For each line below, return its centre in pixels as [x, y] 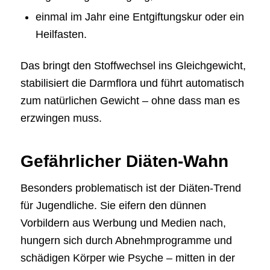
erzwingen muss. [61, 118]
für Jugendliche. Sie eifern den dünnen [113, 206]
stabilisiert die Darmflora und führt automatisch [132, 83]
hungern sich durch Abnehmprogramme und [126, 241]
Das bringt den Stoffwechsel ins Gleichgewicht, [133, 65]
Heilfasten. [61, 34]
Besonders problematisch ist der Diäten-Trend [130, 188]
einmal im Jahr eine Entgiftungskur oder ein [140, 17]
